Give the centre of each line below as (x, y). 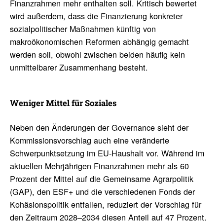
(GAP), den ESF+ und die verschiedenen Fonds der (102, 192)
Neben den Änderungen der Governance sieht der (99, 128)
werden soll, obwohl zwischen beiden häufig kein (97, 55)
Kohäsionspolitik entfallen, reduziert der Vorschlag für (105, 204)
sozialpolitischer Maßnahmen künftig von (83, 29)
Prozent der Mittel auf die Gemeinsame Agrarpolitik (101, 179)
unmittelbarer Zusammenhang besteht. (79, 67)
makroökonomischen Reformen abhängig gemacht (99, 42)
